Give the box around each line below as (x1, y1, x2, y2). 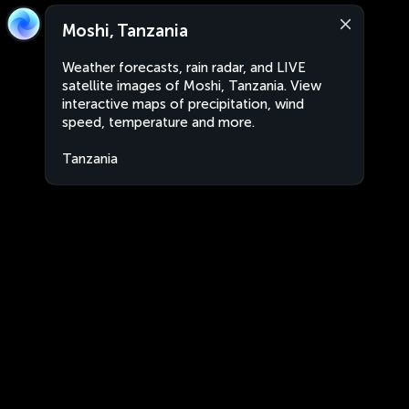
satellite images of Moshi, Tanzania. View (62, 78, 321, 94)
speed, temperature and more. (62, 114, 255, 131)
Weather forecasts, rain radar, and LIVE (62, 59, 306, 76)
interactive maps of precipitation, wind (62, 96, 304, 112)
